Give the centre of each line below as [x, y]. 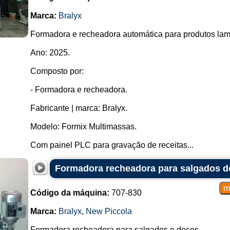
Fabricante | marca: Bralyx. [79, 108]
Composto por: [57, 71]
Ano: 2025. [50, 53]
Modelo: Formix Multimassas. [83, 127]
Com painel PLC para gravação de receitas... [112, 145]
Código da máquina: [70, 193]
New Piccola [109, 211]
